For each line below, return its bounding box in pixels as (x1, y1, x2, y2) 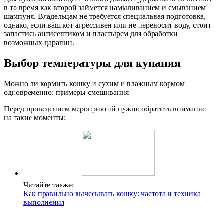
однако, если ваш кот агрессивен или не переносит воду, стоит (4, 21, 211, 30)
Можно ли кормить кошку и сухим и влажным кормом (4, 79, 185, 88)
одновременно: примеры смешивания (4, 88, 129, 97)
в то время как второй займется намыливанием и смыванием (4, 3, 206, 12)
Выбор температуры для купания (4, 57, 181, 70)
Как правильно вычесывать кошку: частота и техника (23, 189, 201, 198)
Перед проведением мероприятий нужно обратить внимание (4, 105, 206, 113)
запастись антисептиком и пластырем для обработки (4, 30, 178, 38)
